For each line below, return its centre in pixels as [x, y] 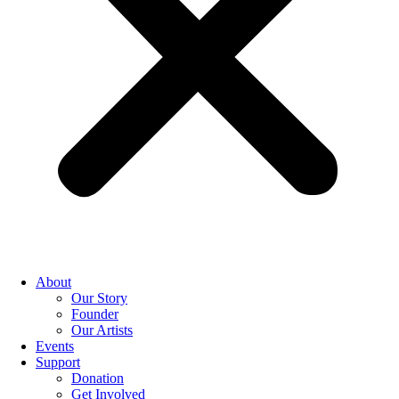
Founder [95, 314]
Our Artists [102, 330]
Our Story [99, 298]
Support [58, 362]
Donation [98, 378]
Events [55, 346]
